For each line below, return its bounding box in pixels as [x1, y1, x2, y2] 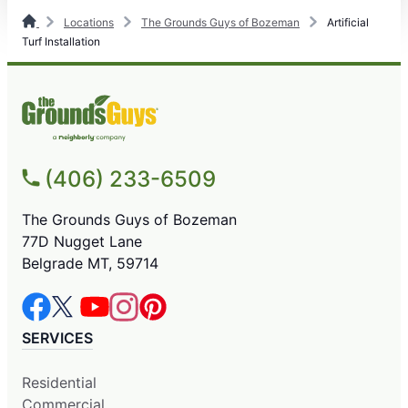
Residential [22, 372, 97, 392]
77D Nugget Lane [22, 231, 142, 250]
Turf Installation [22, 35, 100, 49]
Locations [64, 15, 114, 30]
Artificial [324, 15, 369, 30]
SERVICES [22, 328, 93, 347]
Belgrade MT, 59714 [22, 253, 158, 272]
